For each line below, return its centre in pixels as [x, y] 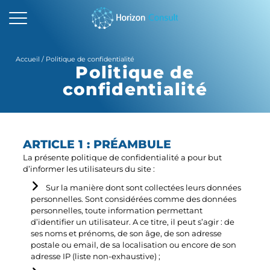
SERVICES [30, 104]
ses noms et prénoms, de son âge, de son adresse [127, 234]
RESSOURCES [37, 153]
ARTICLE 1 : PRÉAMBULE [97, 144]
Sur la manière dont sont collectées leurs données [144, 188]
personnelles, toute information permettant [117, 211]
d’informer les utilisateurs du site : [89, 169]
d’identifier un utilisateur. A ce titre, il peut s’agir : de [133, 222]
